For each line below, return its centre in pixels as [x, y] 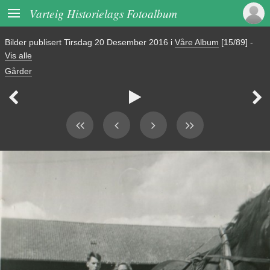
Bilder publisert [34, 42]
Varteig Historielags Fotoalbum [103, 13]
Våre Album [197, 42]
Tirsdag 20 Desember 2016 [116, 42]
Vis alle [18, 55]
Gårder [18, 71]
